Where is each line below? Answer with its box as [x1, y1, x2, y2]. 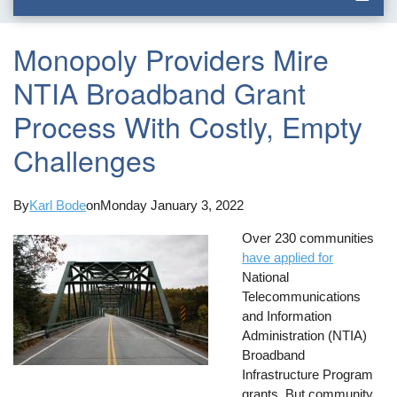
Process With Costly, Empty [13, 105, 363, 147]
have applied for [242, 249, 334, 265]
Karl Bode [29, 197, 87, 213]
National [242, 269, 290, 284]
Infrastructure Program [242, 366, 374, 382]
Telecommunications [242, 288, 362, 304]
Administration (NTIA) [242, 327, 368, 343]
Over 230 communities [242, 230, 375, 245]
